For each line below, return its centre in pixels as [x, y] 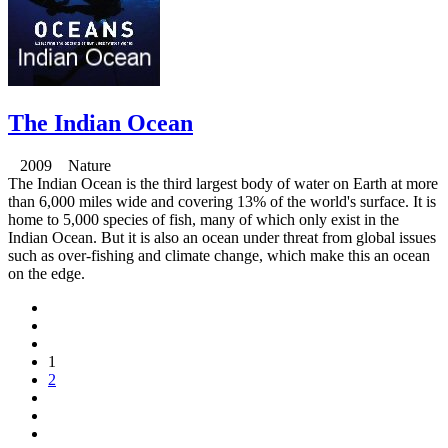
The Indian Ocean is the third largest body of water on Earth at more [223, 184]
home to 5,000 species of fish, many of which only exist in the [203, 220]
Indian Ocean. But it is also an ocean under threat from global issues [222, 238]
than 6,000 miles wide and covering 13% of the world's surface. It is [222, 202]
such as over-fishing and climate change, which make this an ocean [219, 256]
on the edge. [46, 274]
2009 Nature [59, 166]
